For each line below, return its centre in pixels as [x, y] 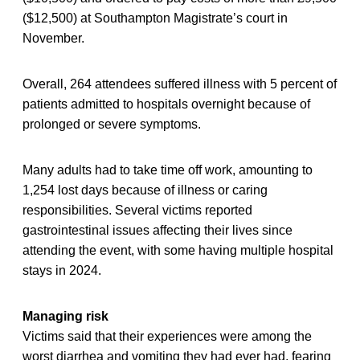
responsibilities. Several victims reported [137, 210]
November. [53, 38]
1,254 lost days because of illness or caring [145, 190]
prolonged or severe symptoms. [112, 124]
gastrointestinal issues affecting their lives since [157, 230]
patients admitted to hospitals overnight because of [166, 104]
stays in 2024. [62, 270]
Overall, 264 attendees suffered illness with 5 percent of [180, 84]
